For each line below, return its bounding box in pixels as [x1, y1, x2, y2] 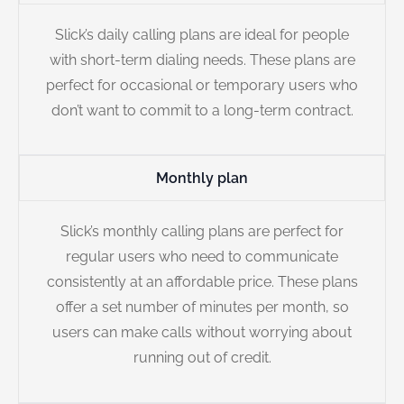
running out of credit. [133, 349, 271, 367]
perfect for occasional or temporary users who [46, 77, 358, 95]
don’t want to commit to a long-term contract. [50, 102, 353, 120]
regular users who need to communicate [66, 248, 338, 266]
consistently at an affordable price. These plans [46, 273, 358, 291]
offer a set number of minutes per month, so [55, 298, 349, 317]
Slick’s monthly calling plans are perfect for [60, 223, 344, 241]
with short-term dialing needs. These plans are [49, 51, 355, 69]
